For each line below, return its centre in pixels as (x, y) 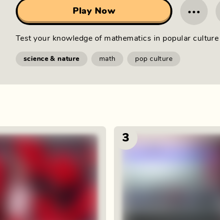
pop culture (154, 59)
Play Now (94, 11)
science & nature (52, 59)
